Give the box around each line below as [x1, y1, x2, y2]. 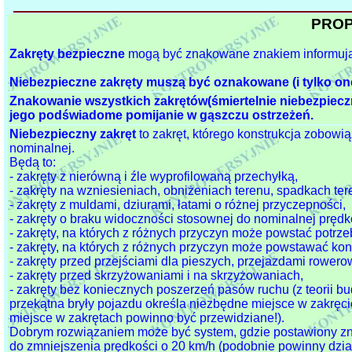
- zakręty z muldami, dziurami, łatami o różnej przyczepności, [9, 198, 346, 212]
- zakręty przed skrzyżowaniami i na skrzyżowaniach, [9, 269, 303, 283]
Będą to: [9, 156, 56, 170]
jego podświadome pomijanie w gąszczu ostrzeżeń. [9, 108, 313, 123]
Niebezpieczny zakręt [9, 127, 136, 141]
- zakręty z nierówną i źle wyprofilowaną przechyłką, [9, 170, 298, 184]
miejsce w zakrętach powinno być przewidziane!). [9, 311, 284, 325]
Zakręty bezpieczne [9, 47, 125, 61]
